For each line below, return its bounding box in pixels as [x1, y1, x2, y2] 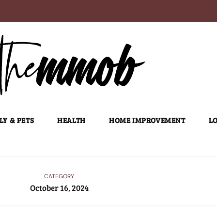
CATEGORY [44, 172, 74, 180]
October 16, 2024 [30, 182, 89, 193]
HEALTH [57, 115, 86, 125]
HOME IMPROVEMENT [108, 115, 186, 125]
